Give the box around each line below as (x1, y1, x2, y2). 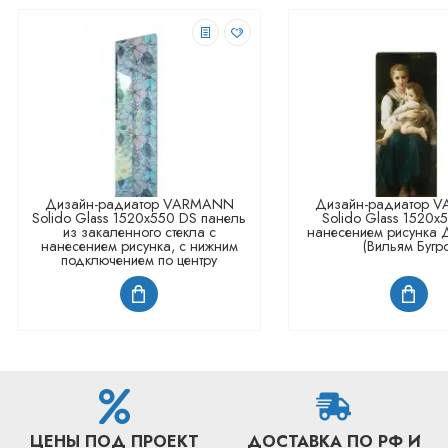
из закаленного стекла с (62, 222, 216, 243)
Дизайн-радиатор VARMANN (44, 194, 234, 215)
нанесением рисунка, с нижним (40, 236, 238, 257)
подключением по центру (61, 250, 217, 271)
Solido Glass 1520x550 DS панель (32, 208, 246, 229)
